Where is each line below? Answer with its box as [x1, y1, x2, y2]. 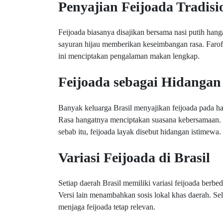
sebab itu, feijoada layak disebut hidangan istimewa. [58, 127, 221, 136]
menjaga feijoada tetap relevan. [58, 203, 155, 212]
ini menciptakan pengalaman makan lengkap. [58, 52, 200, 61]
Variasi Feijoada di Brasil [58, 149, 210, 165]
